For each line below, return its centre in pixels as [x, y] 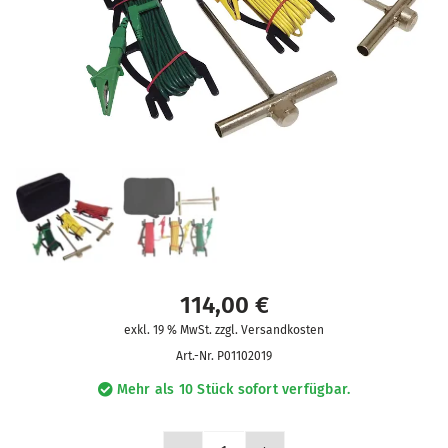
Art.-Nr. [196, 356]
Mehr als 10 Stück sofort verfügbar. [233, 390]
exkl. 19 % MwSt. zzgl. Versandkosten [224, 330]
